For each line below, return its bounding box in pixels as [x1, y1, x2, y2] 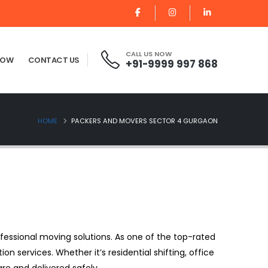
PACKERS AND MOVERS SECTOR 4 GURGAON [71, 116, 218, 126]
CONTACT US [28, 54, 80, 66]
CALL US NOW [126, 49, 172, 59]
